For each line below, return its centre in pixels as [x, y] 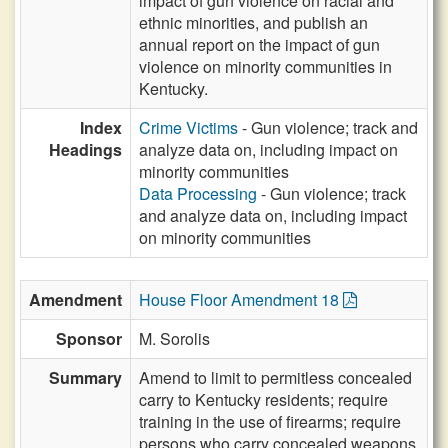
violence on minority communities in [265, 66]
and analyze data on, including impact [273, 215]
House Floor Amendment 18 [241, 299]
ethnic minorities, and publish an [253, 22]
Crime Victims [188, 127]
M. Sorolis [174, 338]
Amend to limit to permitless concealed [275, 377]
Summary [85, 377]
